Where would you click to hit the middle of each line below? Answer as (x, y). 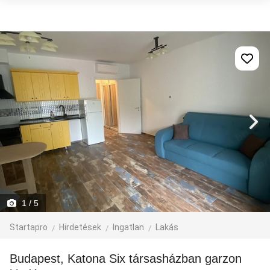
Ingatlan (128, 227)
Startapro (29, 227)
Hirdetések (80, 227)
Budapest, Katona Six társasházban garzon (14, 259)
